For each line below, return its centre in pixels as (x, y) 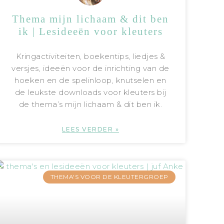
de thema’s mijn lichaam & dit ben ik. (90, 104)
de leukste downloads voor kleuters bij (90, 92)
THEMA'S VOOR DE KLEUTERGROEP (109, 177)
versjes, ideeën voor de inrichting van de (90, 68)
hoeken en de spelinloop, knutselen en (90, 80)
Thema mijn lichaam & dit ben (91, 19)
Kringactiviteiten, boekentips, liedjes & (90, 56)
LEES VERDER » (90, 129)
